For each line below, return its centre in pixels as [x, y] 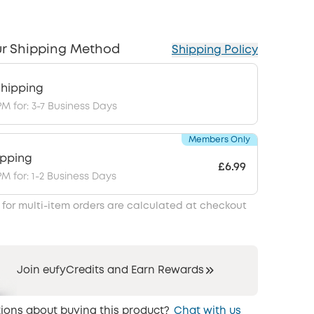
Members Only [219, 140]
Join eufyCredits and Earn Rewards [110, 271]
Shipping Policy [215, 50]
